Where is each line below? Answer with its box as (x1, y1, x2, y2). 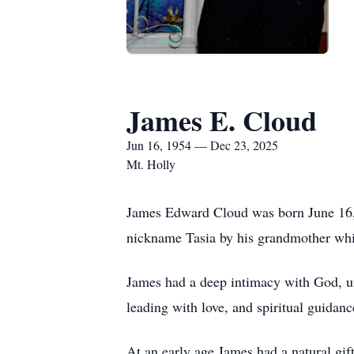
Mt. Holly (126, 156, 175, 172)
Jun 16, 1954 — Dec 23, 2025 (126, 137, 278, 153)
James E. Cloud (126, 100, 317, 141)
